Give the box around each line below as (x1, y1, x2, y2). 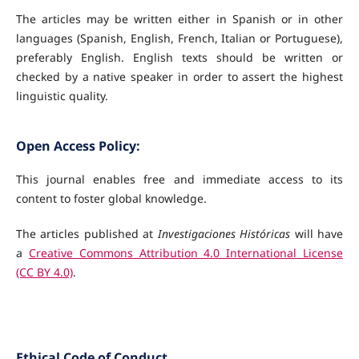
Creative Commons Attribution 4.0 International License (28, 245, 344, 261)
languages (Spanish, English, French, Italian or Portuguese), (15, 30, 344, 46)
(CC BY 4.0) (15, 264, 73, 280)
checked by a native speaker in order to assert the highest (15, 69, 344, 85)
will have (290, 226, 344, 242)
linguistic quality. (15, 88, 108, 104)
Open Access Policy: (15, 137, 140, 155)
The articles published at (15, 226, 158, 242)
